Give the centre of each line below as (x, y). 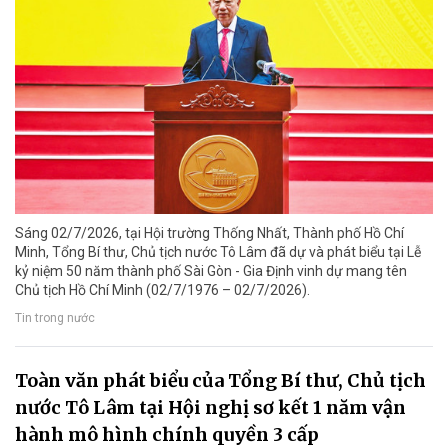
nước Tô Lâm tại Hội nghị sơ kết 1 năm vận (210, 408)
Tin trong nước (55, 317)
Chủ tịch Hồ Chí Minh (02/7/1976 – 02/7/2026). (162, 290)
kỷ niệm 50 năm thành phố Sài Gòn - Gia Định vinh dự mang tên (211, 271)
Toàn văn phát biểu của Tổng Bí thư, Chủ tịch (220, 381)
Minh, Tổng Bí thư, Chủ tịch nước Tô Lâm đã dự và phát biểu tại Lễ (218, 252)
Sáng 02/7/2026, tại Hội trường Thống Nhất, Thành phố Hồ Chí (209, 233)
